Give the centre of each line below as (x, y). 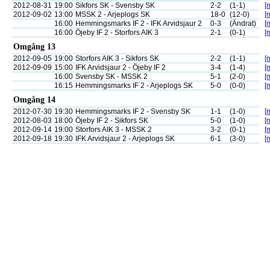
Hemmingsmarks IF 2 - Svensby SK (133, 111)
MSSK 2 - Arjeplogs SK (113, 14)
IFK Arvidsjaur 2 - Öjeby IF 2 (121, 67)
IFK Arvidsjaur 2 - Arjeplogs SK (125, 139)
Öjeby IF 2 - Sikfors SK (112, 121)
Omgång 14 (34, 100)
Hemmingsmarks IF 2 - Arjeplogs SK (134, 86)
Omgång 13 (34, 47)
